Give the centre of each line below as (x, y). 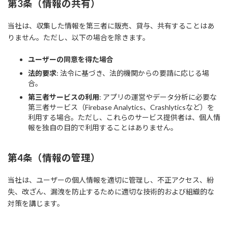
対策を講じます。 (36, 203)
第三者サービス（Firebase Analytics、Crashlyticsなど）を (121, 107)
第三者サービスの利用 (64, 97)
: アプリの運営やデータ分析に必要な (158, 97)
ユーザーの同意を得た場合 (71, 59)
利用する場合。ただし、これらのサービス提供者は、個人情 (124, 117)
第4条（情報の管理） (54, 158)
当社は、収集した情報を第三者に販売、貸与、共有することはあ (111, 25)
